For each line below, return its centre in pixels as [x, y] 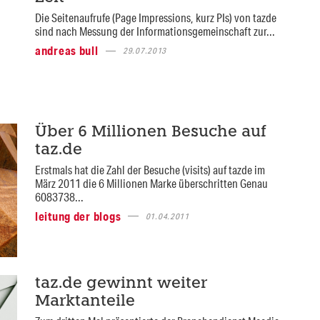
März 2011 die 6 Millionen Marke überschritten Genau [151, 183]
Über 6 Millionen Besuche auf [150, 132]
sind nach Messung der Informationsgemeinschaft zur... [155, 31]
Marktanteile [85, 302]
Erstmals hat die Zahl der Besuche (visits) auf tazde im [150, 169]
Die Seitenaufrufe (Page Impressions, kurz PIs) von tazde [155, 18]
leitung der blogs [78, 216]
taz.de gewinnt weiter [121, 284]
